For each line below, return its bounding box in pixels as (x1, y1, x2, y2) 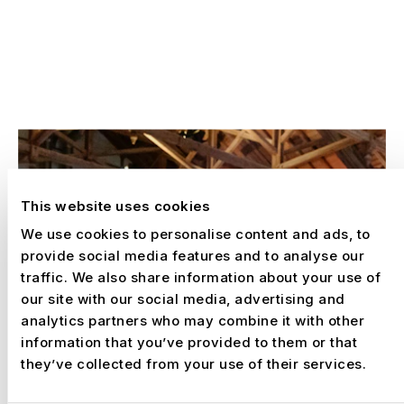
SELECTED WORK (18, 91, 157, 111)
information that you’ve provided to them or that (21, 334, 357, 352)
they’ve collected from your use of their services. (21, 355, 366, 373)
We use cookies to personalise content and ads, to (21, 225, 371, 243)
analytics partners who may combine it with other (21, 312, 364, 330)
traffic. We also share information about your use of (21, 269, 381, 287)
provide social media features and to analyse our (21, 247, 364, 265)
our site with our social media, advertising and (21, 290, 345, 308)
